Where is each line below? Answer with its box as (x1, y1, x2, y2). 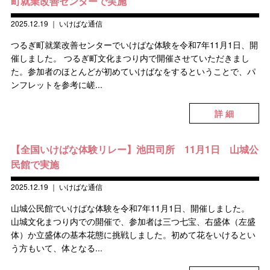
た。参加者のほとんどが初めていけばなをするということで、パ (10, 65, 256, 77)
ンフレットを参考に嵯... (10, 78, 102, 90)
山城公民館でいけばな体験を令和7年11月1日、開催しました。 (10, 202, 250, 214)
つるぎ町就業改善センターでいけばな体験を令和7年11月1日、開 (10, 39, 258, 51)
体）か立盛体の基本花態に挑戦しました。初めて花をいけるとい (10, 228, 256, 240)
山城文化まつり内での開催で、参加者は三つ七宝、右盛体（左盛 (10, 215, 256, 227)
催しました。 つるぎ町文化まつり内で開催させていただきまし (10, 52, 250, 64)
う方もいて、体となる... (10, 242, 102, 254)
